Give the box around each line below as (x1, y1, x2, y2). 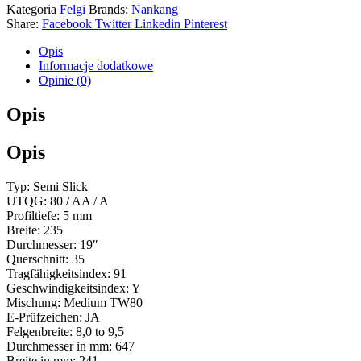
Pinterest (184, 17, 227, 31)
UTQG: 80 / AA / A (6, 193, 109, 208)
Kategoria (6, 2, 60, 17)
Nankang (131, 2, 178, 17)
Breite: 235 (6, 222, 63, 237)
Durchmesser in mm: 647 (6, 338, 135, 353)
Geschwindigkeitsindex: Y (6, 280, 141, 295)
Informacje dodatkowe (39, 59, 153, 73)
